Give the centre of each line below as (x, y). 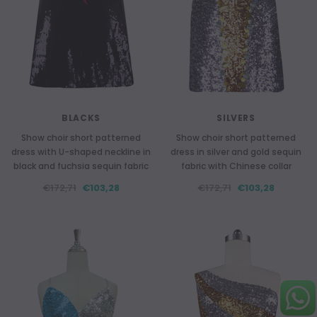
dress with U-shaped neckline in (81, 152)
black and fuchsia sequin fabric (81, 166)
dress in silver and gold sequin (236, 152)
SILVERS (236, 118)
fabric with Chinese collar (236, 166)
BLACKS (81, 118)
